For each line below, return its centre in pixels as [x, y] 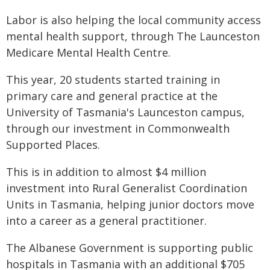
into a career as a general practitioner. [106, 221]
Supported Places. [53, 145]
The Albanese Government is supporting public [130, 248]
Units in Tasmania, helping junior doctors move [130, 204]
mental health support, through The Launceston [133, 36]
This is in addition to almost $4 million [106, 172]
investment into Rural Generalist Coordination [127, 188]
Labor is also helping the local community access [133, 20]
